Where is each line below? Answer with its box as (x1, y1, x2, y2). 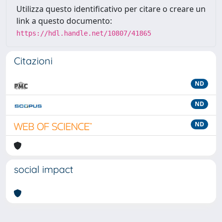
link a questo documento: (16, 15, 112, 26)
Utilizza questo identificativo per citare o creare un (16, 3, 206, 14)
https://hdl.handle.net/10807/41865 (16, 29, 151, 37)
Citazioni (14, 55, 53, 67)
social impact (14, 163, 73, 175)
